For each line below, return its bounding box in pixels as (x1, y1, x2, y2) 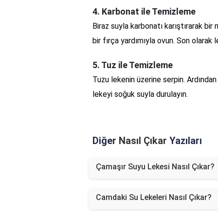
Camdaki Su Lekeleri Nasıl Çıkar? (96, 192, 212, 202)
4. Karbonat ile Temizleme (92, 6, 196, 17)
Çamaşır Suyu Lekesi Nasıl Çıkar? (96, 162, 215, 171)
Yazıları (167, 134, 202, 146)
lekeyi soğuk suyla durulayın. (92, 89, 188, 99)
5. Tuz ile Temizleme (92, 59, 173, 70)
